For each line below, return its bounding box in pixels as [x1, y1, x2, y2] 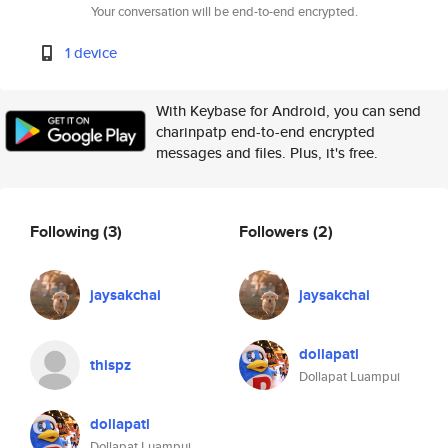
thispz [90, 354, 131, 376]
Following [30, 219, 103, 243]
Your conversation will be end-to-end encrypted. [90, 2, 358, 21]
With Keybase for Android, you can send [156, 100, 421, 121]
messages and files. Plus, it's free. [156, 142, 378, 163]
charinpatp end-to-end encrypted [156, 121, 375, 142]
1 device [65, 42, 118, 63]
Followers [239, 219, 313, 243]
